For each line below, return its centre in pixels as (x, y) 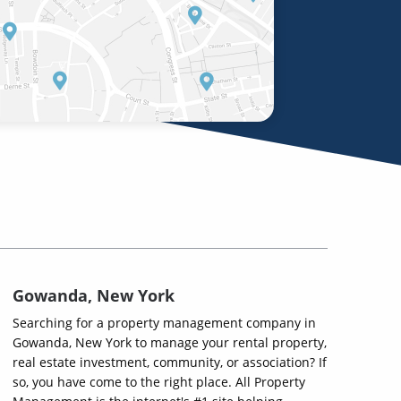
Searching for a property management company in (164, 323)
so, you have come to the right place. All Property (159, 382)
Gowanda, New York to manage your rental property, (170, 342)
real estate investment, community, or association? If (170, 362)
